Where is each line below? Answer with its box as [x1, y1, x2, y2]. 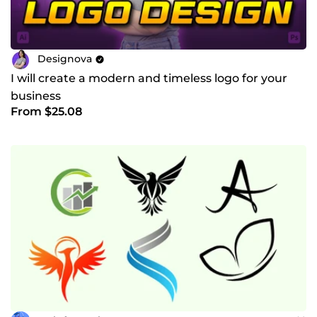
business [11, 88, 61, 103]
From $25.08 [11, 104, 82, 118]
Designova [38, 52, 92, 66]
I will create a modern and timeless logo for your [11, 71, 287, 85]
